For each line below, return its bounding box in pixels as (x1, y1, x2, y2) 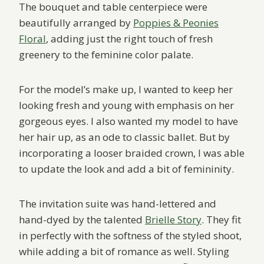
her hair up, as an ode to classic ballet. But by (19, 130, 230, 144)
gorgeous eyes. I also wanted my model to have (19, 114, 238, 128)
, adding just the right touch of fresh (46, 32, 213, 46)
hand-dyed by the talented (19, 213, 145, 227)
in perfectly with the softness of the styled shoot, (19, 229, 242, 243)
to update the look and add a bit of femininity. (19, 162, 234, 176)
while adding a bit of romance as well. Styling (19, 245, 229, 259)
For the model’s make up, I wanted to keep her (19, 82, 233, 97)
